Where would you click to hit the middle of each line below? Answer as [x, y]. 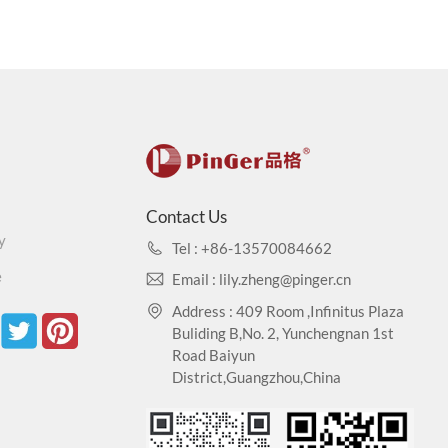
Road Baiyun [214, 354]
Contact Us [187, 216]
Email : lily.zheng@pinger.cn [262, 279]
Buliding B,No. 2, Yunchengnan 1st [283, 332]
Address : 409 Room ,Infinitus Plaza [288, 310]
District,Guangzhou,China [257, 376]
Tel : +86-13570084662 [252, 247]
